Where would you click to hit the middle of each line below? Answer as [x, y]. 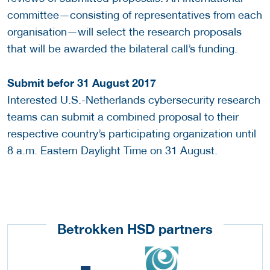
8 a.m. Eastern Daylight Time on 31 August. [112, 151]
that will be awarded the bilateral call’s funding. [122, 49]
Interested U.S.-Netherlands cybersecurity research [134, 100]
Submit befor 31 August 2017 [82, 83]
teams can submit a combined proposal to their [123, 117]
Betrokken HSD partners [135, 229]
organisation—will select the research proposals [124, 32]
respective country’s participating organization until [132, 134]
